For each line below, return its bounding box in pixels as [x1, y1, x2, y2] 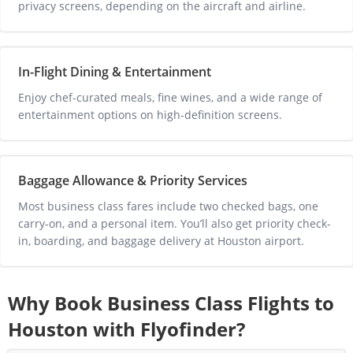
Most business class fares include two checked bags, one [18, 199, 318, 214]
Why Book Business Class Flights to [8, 290, 334, 316]
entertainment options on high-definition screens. [18, 107, 282, 122]
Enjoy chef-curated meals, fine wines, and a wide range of [18, 90, 322, 105]
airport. [262, 233, 304, 248]
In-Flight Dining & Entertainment [18, 63, 211, 80]
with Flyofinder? [88, 316, 245, 342]
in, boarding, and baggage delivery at [18, 233, 217, 248]
